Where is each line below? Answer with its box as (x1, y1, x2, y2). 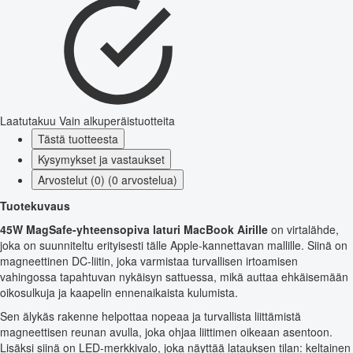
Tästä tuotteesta (38, 130, 118, 147)
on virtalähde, (268, 221, 339, 237)
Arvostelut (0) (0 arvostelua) (38, 171, 177, 188)
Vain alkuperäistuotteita (59, 112, 175, 128)
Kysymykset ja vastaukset (38, 150, 165, 167)
